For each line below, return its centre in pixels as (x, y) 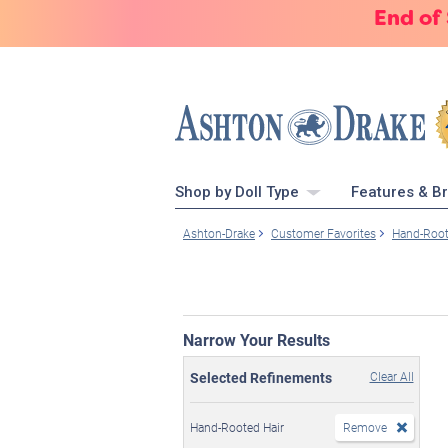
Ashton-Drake (219, 233)
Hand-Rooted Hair (237, 427)
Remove (364, 427)
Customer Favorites (323, 233)
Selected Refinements (261, 377)
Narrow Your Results (256, 339)
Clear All (391, 376)
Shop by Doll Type (239, 192)
